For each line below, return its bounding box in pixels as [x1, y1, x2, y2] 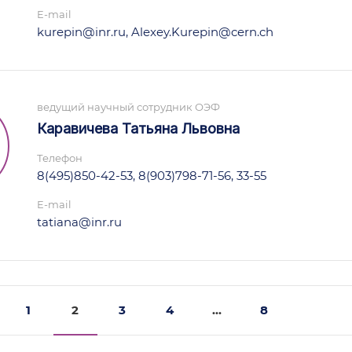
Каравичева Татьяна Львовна [37, 120, 240, 137]
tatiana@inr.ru [37, 214, 122, 229]
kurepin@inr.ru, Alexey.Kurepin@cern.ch [37, 24, 273, 39]
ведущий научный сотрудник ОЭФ [37, 101, 220, 113]
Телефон [37, 152, 82, 164]
